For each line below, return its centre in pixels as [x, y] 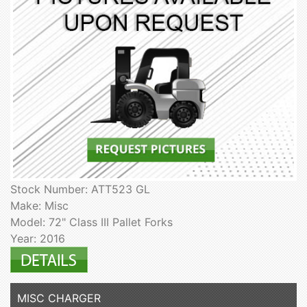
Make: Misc [39, 206]
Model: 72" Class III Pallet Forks [91, 222]
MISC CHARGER [59, 298]
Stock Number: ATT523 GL [80, 189]
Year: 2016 [38, 239]
